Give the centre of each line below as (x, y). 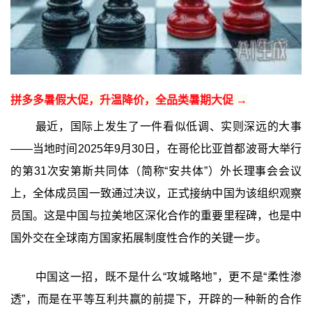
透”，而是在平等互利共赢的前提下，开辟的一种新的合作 (156, 299)
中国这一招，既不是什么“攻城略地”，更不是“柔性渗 (169, 276)
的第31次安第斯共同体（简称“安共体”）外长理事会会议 (156, 171)
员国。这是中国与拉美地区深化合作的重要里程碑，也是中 (156, 215)
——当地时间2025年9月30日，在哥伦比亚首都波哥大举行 (156, 148)
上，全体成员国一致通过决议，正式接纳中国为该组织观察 (156, 193)
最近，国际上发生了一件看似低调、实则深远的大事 (169, 126)
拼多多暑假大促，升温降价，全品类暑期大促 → (128, 100)
